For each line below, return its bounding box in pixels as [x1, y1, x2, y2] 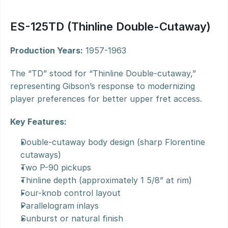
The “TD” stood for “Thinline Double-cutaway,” [10, 68, 196, 78]
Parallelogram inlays [20, 201, 99, 211]
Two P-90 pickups [20, 162, 91, 173]
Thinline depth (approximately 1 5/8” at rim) [20, 175, 192, 185]
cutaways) [20, 150, 61, 160]
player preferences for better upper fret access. [10, 94, 202, 104]
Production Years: [10, 45, 83, 55]
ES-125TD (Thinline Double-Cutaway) [10, 20, 211, 33]
